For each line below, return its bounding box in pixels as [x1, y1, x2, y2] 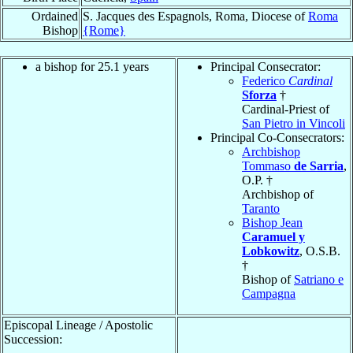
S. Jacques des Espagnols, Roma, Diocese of [83, 9, 308, 23]
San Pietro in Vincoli [242, 116, 345, 130]
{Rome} [83, 23, 125, 37]
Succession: [4, 332, 62, 346]
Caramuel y [242, 229, 305, 243]
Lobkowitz [242, 243, 299, 258]
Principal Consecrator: [210, 59, 321, 73]
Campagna [242, 286, 295, 300]
